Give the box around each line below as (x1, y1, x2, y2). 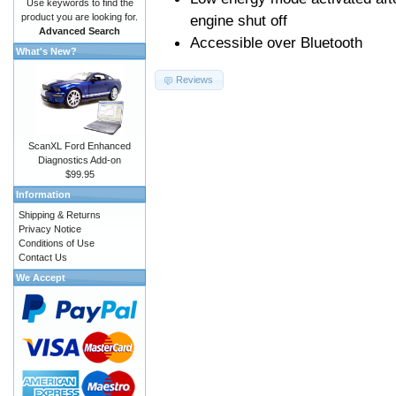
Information (16, 189, 71, 200)
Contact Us (19, 252, 67, 263)
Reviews (176, 74, 214, 86)
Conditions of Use (19, 238, 95, 248)
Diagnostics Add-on (38, 155, 121, 165)
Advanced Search (39, 26, 120, 36)
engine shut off (190, 11, 287, 30)
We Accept (16, 272, 65, 283)
